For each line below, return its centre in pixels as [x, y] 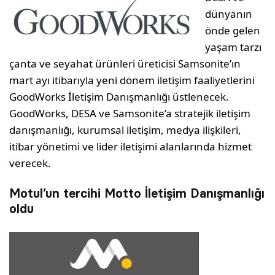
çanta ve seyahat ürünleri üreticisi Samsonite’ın [125, 64]
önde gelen [233, 31]
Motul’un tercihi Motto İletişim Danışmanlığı [137, 194]
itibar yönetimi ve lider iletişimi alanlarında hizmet [131, 147]
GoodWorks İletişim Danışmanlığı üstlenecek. [119, 97]
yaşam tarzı [234, 47]
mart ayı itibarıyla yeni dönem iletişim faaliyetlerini [132, 80]
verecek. [30, 163]
